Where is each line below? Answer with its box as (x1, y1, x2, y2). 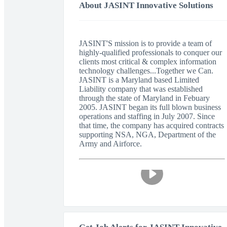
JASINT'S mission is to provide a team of (79, 39, 212, 48)
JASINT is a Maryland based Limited (79, 75, 199, 84)
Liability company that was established (79, 85, 203, 93)
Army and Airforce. (79, 139, 142, 148)
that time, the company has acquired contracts (79, 121, 224, 130)
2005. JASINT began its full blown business (79, 103, 221, 111)
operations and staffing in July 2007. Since (79, 112, 215, 121)
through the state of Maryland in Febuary (79, 94, 210, 102)
